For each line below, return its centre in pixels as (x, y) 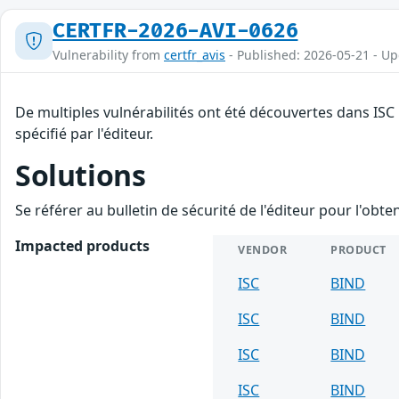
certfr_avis (195, 54)
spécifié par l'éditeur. (84, 133)
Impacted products (82, 245)
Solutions (81, 175)
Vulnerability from (108, 54)
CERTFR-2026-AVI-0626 (175, 31)
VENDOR (263, 249)
